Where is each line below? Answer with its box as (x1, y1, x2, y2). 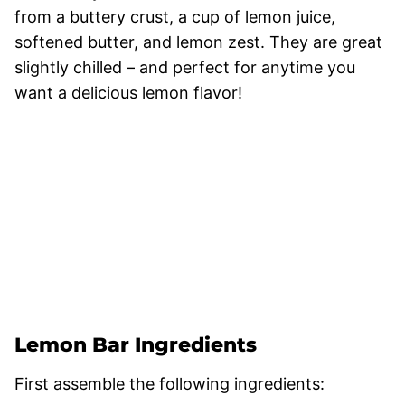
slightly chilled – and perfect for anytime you (14, 57, 355, 77)
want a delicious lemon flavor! (14, 82, 242, 102)
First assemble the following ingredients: (14, 373, 325, 393)
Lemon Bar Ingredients (14, 332, 257, 357)
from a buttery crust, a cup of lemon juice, (14, 6, 335, 26)
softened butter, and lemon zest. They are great (14, 32, 382, 52)
